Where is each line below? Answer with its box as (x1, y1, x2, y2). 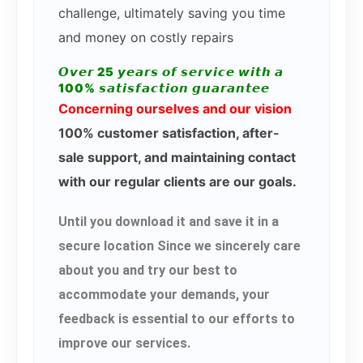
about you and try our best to (58, 263, 237, 279)
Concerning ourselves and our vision (58, 100, 292, 117)
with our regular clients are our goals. (58, 173, 297, 190)
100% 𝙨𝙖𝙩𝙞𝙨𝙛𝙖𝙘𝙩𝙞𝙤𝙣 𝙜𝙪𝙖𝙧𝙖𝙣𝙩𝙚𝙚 (58, 81, 270, 96)
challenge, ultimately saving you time (58, 5, 285, 22)
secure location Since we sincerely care (58, 238, 301, 254)
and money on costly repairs (58, 29, 233, 46)
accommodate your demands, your (58, 287, 270, 303)
